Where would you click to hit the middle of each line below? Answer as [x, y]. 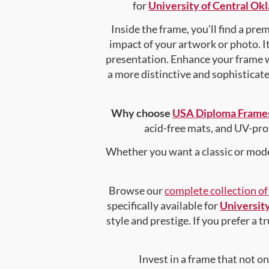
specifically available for [163, 205]
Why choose [142, 113]
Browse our [137, 190]
